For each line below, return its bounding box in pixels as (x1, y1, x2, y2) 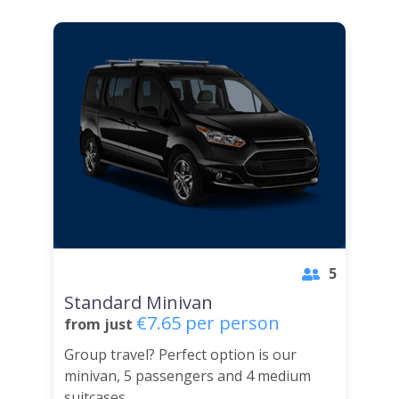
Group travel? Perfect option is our (64, 344, 297, 364)
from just (64, 313, 136, 334)
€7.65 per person (136, 310, 280, 335)
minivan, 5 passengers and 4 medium (64, 365, 311, 386)
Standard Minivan (64, 289, 213, 314)
